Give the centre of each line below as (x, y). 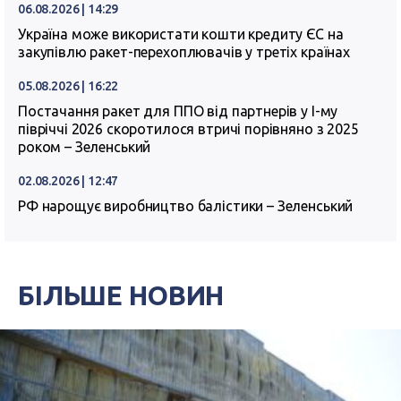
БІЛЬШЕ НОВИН (121, 295)
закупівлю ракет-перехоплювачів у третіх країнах (184, 52)
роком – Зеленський (85, 147)
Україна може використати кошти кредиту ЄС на (181, 34)
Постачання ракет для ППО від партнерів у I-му (178, 111)
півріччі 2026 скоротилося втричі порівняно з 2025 (188, 129)
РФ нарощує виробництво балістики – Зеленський (186, 206)
